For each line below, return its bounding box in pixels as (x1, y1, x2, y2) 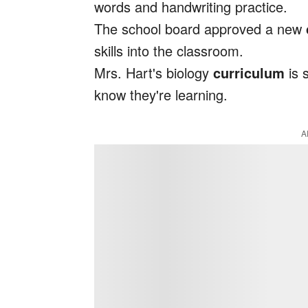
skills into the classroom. (94, 41, 243, 61)
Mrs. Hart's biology (94, 63, 213, 83)
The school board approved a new (94, 19, 306, 39)
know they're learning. (94, 85, 228, 105)
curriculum (213, 63, 285, 83)
